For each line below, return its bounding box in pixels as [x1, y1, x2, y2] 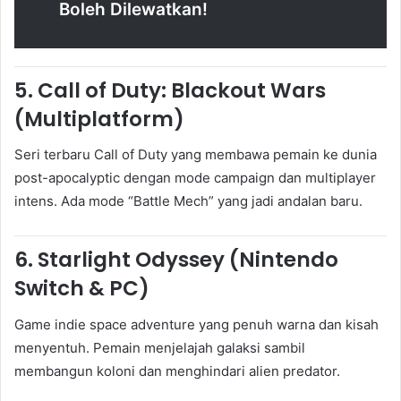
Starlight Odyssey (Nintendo [38, 245, 338, 275]
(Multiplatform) [14, 104, 184, 133]
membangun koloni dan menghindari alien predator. [14, 362, 340, 380]
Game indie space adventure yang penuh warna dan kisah [14, 315, 379, 333]
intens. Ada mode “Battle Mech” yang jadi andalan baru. [14, 192, 363, 210]
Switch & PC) [14, 274, 149, 303]
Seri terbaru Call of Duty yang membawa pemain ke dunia [14, 146, 377, 164]
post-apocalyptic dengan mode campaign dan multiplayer [14, 169, 376, 187]
